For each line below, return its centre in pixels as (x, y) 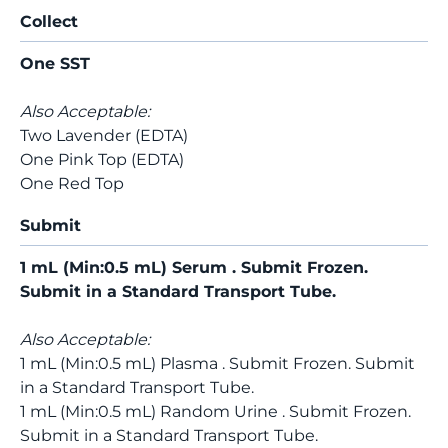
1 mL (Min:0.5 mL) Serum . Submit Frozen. (194, 267)
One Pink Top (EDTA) (102, 159)
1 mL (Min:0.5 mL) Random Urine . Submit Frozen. (215, 411)
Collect (49, 21)
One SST (55, 63)
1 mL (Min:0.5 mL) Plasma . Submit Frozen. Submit (217, 363)
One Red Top (72, 183)
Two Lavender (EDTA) (104, 135)
